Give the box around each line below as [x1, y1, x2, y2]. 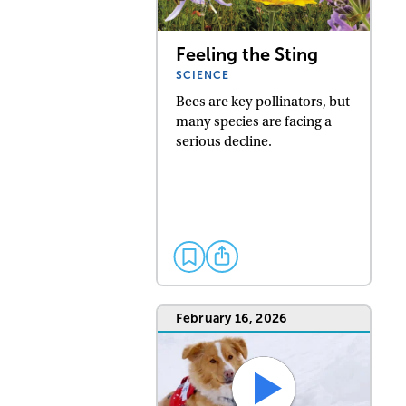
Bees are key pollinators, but [176, 93, 351, 111]
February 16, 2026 [176, 311, 287, 325]
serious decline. [176, 133, 273, 150]
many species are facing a [176, 113, 333, 130]
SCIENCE [176, 69, 230, 82]
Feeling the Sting [176, 44, 319, 65]
